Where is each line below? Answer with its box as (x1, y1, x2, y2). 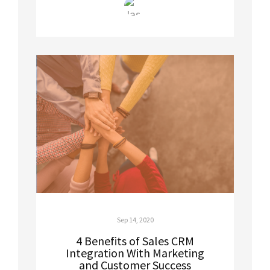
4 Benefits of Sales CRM (76, 233, 194, 248)
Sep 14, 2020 (116, 215, 154, 224)
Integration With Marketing (66, 245, 204, 260)
